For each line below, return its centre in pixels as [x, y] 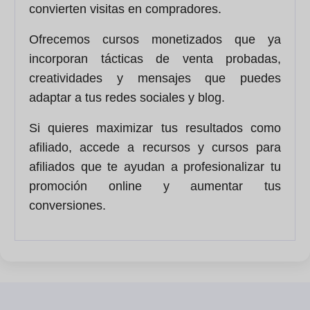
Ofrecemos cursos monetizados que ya [155, 40]
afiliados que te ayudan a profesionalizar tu [155, 167]
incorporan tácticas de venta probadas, [155, 59]
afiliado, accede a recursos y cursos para [155, 148]
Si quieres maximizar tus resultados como [155, 128]
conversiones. [67, 206]
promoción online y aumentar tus [155, 186]
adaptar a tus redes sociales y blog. [127, 98]
